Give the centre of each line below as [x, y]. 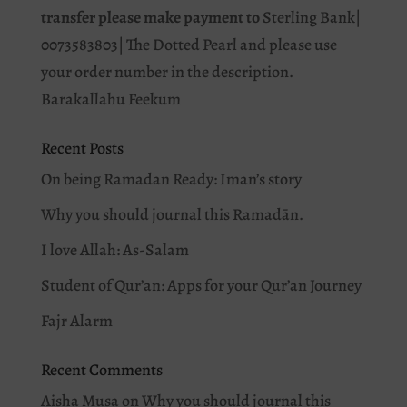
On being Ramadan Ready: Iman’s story [171, 179]
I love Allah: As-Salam [114, 249]
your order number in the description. [167, 71]
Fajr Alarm [76, 320]
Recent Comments [101, 369]
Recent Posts [82, 148]
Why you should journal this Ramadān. [172, 214]
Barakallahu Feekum [110, 99]
